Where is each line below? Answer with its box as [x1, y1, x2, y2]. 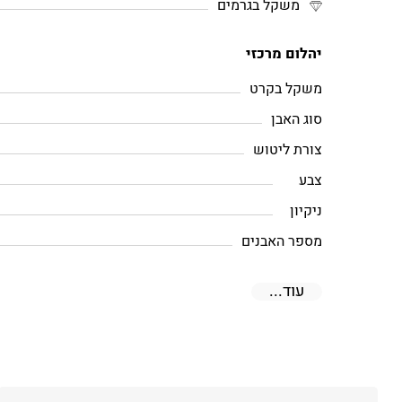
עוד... [269, 279, 305, 303]
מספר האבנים [241, 231, 323, 252]
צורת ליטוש [253, 139, 323, 161]
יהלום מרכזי [246, 43, 323, 65]
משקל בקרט [249, 78, 323, 100]
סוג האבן [271, 109, 323, 130]
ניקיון [290, 200, 323, 222]
